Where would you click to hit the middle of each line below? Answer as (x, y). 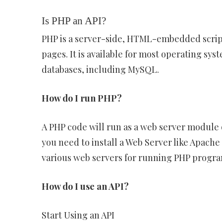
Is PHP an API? (74, 21)
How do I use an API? (85, 186)
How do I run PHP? (82, 98)
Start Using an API (78, 215)
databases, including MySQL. (100, 69)
